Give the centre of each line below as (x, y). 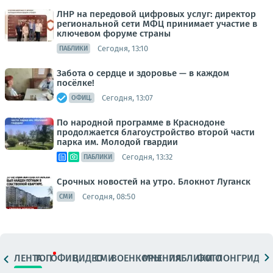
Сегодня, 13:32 (147, 157)
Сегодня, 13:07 (127, 97)
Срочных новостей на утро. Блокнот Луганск (154, 182)
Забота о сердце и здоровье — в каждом (143, 73)
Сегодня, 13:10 (123, 48)
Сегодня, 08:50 (109, 196)
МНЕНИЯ (162, 258)
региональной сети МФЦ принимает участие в (157, 24)
